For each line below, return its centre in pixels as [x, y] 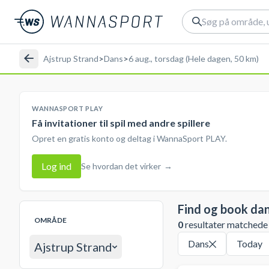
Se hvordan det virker [121, 166]
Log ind [56, 166]
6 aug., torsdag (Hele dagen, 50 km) [194, 58]
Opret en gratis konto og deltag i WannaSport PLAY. [129, 138]
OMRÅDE [50, 220]
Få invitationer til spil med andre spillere [121, 123]
